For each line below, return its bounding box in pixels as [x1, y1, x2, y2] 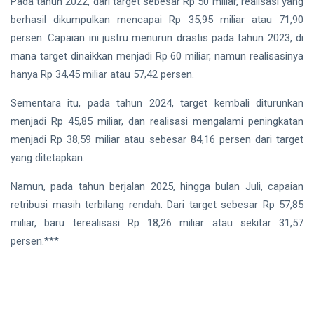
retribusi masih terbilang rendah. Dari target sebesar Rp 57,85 [11, 198, 303, 211]
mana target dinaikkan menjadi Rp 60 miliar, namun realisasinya [11, 49, 303, 62]
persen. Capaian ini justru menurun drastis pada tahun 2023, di [11, 31, 303, 44]
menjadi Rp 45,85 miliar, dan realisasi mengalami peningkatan [11, 114, 303, 128]
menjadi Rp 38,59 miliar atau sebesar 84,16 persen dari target [11, 132, 303, 146]
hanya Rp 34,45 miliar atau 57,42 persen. [11, 67, 194, 81]
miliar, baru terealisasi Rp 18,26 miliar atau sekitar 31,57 [11, 216, 303, 229]
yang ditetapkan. [11, 151, 85, 164]
